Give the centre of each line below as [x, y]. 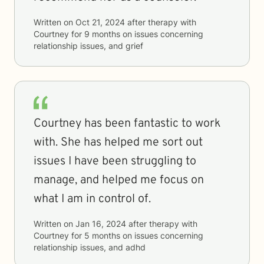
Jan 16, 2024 [101, 224]
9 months [102, 34]
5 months [102, 235]
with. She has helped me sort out [118, 143]
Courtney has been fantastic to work [127, 124]
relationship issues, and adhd [90, 247]
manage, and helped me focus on [119, 180]
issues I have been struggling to [115, 161]
